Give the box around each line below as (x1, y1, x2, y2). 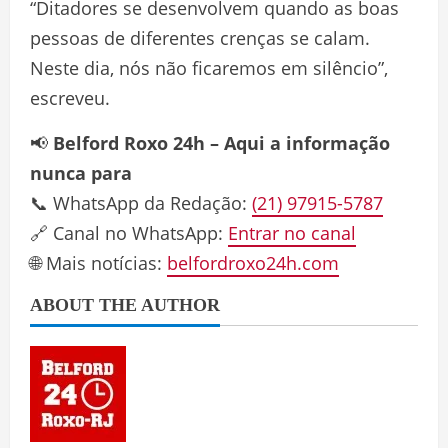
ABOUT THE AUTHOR (30, 295, 220, 316)
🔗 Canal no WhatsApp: (30, 221, 228, 246)
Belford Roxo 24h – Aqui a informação (53, 131, 390, 156)
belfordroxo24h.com (167, 251, 339, 276)
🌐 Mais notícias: (30, 251, 167, 276)
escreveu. (30, 86, 110, 111)
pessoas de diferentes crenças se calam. (30, 26, 370, 51)
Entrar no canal (228, 221, 356, 246)
